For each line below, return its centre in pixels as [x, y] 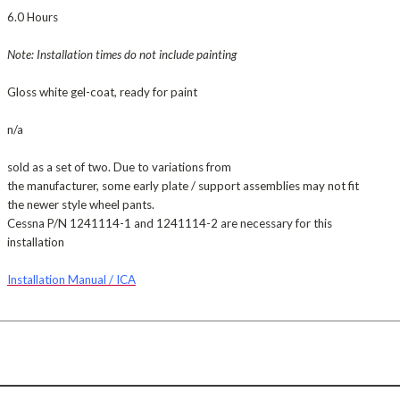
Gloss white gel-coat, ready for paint [104, 92]
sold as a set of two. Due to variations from [119, 167]
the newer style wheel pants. [81, 204]
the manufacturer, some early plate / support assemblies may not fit [183, 185]
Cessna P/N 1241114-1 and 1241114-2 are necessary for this [170, 223]
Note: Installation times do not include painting [122, 54]
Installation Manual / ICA [71, 279]
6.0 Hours [33, 17]
